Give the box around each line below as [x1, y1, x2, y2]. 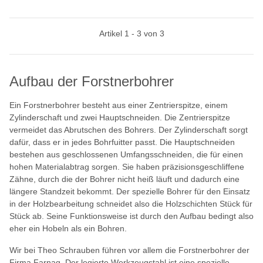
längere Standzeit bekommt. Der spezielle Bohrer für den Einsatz [9, 186, 250, 196]
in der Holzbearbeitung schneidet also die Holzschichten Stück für [9, 198, 252, 208]
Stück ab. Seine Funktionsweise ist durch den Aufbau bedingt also [9, 211, 254, 221]
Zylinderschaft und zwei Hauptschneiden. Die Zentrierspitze [9, 112, 230, 122]
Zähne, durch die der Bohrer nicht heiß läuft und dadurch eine [9, 174, 240, 184]
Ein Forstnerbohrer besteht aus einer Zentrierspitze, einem [9, 100, 228, 110]
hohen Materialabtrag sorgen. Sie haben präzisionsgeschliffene [9, 161, 244, 171]
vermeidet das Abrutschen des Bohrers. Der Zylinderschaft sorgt [9, 124, 248, 134]
